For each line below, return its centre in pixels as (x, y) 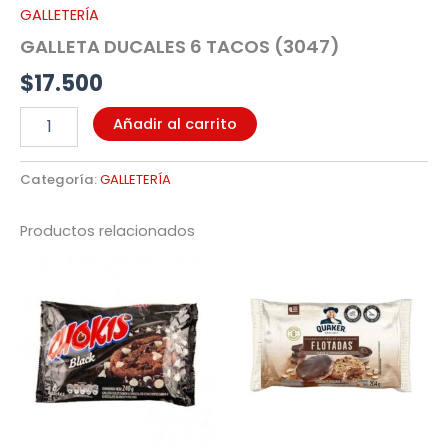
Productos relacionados (107, 230)
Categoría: (60, 179)
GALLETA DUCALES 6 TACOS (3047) (180, 47)
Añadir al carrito (174, 123)
